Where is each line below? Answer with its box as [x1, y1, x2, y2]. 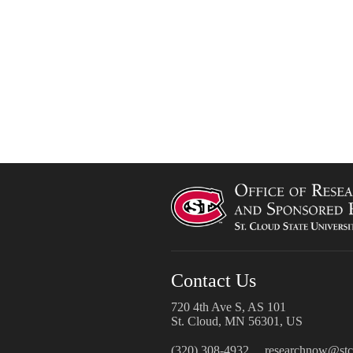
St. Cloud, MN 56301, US [170, 314, 303, 329]
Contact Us [170, 270, 261, 292]
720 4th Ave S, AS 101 [170, 300, 286, 314]
